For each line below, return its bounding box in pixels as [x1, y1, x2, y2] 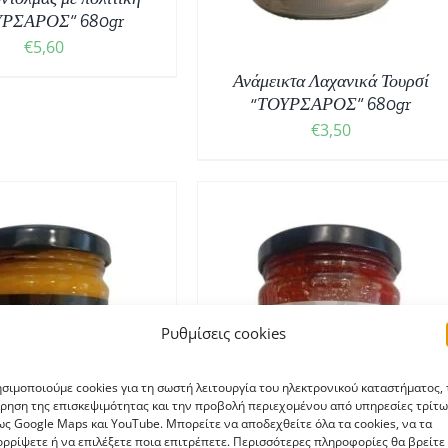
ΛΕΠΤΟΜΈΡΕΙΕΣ [23, 355, 124, 372]
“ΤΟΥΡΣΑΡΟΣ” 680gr [250, 93, 412, 115]
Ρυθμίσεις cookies [161, 322, 287, 343]
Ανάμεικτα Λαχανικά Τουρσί [232, 70, 429, 92]
